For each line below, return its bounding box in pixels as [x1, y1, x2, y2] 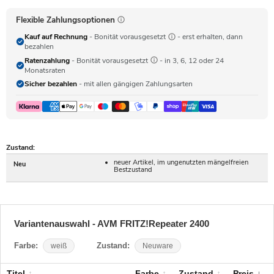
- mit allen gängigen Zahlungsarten [77, 79, 193, 89]
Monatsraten [24, 65, 65, 75]
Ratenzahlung [24, 55, 70, 65]
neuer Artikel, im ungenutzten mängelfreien [114, 157, 249, 167]
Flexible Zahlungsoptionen [16, 14, 115, 26]
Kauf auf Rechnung [24, 32, 87, 42]
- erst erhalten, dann [176, 32, 243, 42]
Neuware [142, 241, 173, 250]
